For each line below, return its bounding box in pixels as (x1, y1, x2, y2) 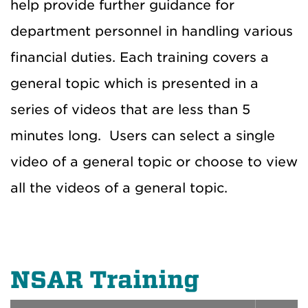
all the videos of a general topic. (10, 179, 228, 196)
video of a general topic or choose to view (10, 153, 298, 170)
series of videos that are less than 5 (10, 101, 250, 118)
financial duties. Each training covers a (10, 49, 269, 65)
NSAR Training (10, 265, 199, 294)
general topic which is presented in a (10, 75, 258, 91)
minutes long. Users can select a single (10, 127, 275, 144)
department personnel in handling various (10, 23, 293, 39)
